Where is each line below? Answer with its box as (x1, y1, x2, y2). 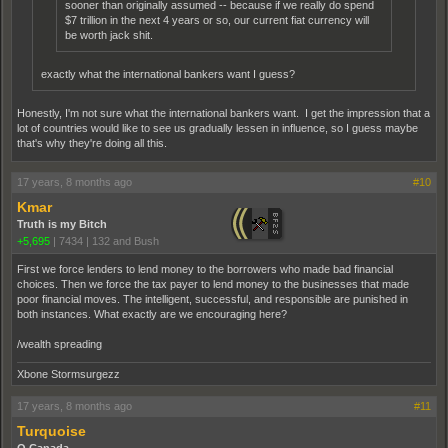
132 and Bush (92, 234, 159, 247)
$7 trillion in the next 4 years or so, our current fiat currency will (65, 13, 369, 26)
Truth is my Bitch (17, 217, 107, 230)
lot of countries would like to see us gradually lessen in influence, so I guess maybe (17, 121, 418, 134)
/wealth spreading (17, 337, 102, 350)
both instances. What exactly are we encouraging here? (17, 307, 287, 320)
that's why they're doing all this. (17, 136, 167, 149)
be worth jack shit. (65, 28, 153, 41)
